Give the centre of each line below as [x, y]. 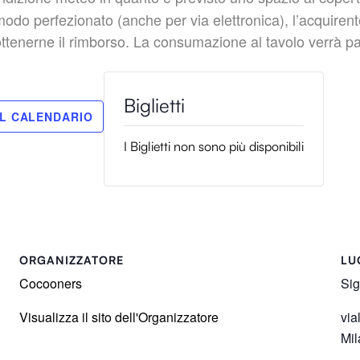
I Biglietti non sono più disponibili [213, 147]
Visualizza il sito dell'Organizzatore [119, 317]
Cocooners [51, 284]
